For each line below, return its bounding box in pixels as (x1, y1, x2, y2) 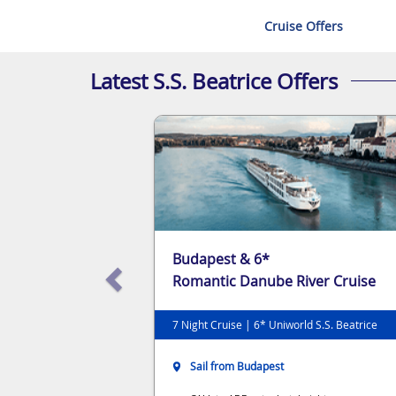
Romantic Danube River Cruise (172, 270, 376, 291)
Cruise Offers (264, 17, 343, 34)
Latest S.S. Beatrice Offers (90, 66, 338, 95)
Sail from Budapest (190, 358, 284, 373)
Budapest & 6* (172, 248, 270, 269)
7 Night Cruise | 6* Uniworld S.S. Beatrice (172, 316, 377, 331)
